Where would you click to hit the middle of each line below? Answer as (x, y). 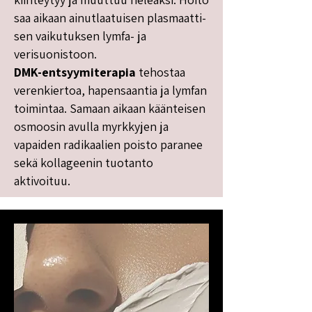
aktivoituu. (42, 181)
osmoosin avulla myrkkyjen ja (91, 126)
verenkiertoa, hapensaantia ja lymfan (110, 90)
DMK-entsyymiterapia (75, 72)
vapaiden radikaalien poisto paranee (108, 145)
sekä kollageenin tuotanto (84, 163)
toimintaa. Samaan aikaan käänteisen (110, 108)
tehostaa (161, 72)
